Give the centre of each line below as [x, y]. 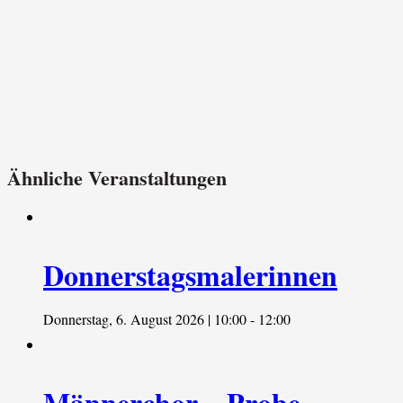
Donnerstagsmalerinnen [190, 275]
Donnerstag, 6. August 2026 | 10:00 [145, 319]
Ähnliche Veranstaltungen [117, 178]
